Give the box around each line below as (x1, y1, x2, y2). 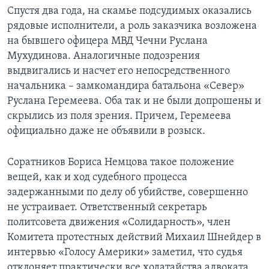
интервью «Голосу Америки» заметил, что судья (7, 247, 243, 259)
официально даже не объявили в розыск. (7, 125, 205, 138)
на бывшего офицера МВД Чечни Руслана (7, 35, 208, 47)
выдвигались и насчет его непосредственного (7, 65, 230, 77)
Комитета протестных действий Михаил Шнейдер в (7, 232, 261, 244)
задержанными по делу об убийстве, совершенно (7, 187, 248, 199)
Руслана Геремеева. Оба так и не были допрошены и (7, 95, 261, 107)
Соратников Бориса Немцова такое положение (7, 157, 234, 169)
